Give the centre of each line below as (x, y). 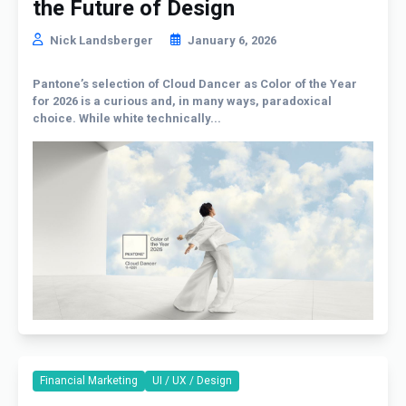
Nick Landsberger (101, 41)
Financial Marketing (89, 381)
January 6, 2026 (232, 41)
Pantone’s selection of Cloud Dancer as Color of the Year (195, 84)
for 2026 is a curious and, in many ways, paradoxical (182, 101)
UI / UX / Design (192, 381)
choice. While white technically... (127, 119)
